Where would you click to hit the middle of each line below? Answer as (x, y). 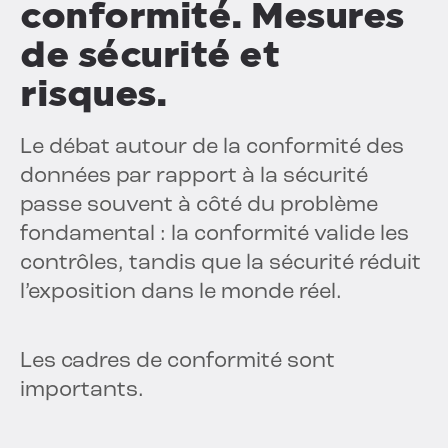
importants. (82, 391)
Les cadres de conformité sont (177, 362)
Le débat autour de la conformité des (212, 148)
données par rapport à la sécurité (194, 177)
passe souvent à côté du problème (199, 206)
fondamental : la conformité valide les (214, 235)
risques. (93, 94)
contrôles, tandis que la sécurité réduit (220, 264)
